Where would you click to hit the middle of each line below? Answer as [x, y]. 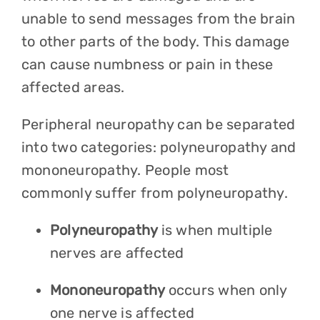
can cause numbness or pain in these [147, 64]
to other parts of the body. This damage [155, 41]
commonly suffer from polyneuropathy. [156, 193]
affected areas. [75, 87]
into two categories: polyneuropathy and [159, 147]
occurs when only [227, 290]
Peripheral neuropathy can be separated [158, 124]
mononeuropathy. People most [125, 170]
